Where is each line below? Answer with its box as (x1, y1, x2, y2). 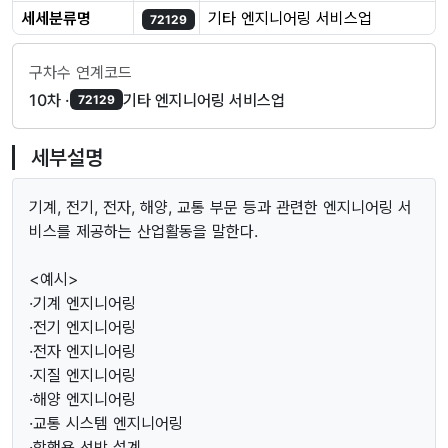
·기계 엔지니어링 (29, 292, 136, 313)
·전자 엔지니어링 (29, 340, 136, 361)
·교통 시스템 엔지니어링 (29, 412, 183, 433)
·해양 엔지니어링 (29, 388, 136, 409)
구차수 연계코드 (29, 61, 132, 82)
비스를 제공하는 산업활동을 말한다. (29, 220, 258, 241)
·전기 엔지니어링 (29, 316, 136, 337)
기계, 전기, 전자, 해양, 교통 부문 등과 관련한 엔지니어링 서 (29, 196, 412, 217)
